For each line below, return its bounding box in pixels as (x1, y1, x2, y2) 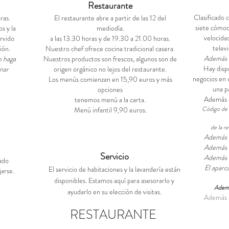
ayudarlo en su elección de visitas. (67, 187, 162, 197)
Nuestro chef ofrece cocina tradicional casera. (45, 43, 175, 54)
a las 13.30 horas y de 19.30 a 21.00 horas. (50, 33, 170, 43)
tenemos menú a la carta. (75, 95, 146, 105)
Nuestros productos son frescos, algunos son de (43, 54, 177, 64)
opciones (98, 84, 123, 95)
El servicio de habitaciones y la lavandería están (48, 164, 180, 174)
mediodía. (96, 23, 124, 33)
